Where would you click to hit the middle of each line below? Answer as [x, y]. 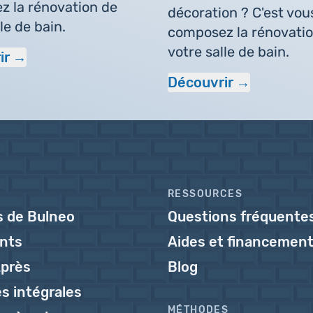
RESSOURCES [205, 194]
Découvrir [200, 82]
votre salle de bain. [228, 52]
